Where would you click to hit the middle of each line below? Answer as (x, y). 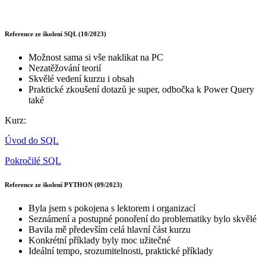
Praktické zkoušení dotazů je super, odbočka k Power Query (141, 89)
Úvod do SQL (32, 140)
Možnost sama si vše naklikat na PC (96, 57)
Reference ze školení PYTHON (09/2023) (64, 184)
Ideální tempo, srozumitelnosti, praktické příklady (121, 251)
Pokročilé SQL (33, 160)
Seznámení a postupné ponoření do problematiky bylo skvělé (142, 218)
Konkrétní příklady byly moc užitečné (99, 240)
